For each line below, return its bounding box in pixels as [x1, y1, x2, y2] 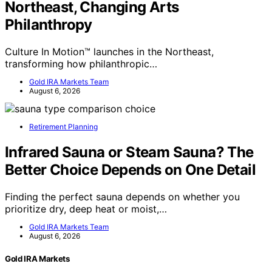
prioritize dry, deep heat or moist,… [5, 203, 167, 215]
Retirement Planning [29, 122, 98, 132]
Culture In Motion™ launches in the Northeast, [5, 46, 214, 58]
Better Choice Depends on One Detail [5, 161, 256, 179]
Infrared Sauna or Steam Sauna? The [5, 143, 254, 161]
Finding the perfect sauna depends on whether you [5, 191, 240, 203]
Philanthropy [5, 16, 92, 34]
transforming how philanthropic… [5, 58, 157, 70]
